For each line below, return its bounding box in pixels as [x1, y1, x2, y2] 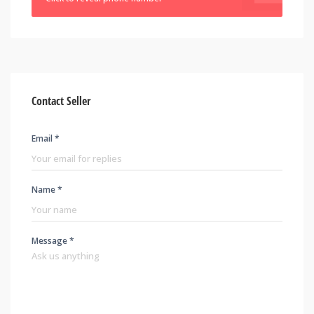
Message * [32, 235, 74, 247]
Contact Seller [32, 93, 90, 109]
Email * [32, 132, 60, 145]
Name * [32, 184, 62, 196]
